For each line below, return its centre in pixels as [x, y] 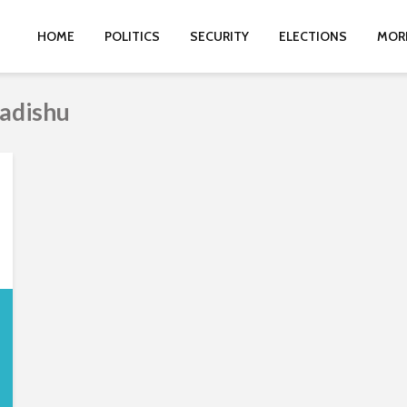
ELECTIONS [313, 36]
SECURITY [219, 36]
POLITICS [132, 36]
